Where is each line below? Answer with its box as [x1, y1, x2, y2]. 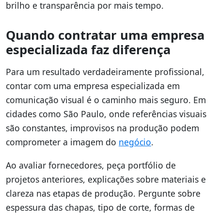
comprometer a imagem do [6, 136, 119, 148]
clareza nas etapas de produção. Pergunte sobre [6, 187, 201, 200]
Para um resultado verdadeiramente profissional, [6, 66, 204, 78]
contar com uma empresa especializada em [6, 80, 180, 92]
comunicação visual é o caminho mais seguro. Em [6, 94, 206, 106]
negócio [119, 136, 151, 148]
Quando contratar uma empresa [6, 27, 204, 44]
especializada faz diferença [6, 41, 170, 59]
